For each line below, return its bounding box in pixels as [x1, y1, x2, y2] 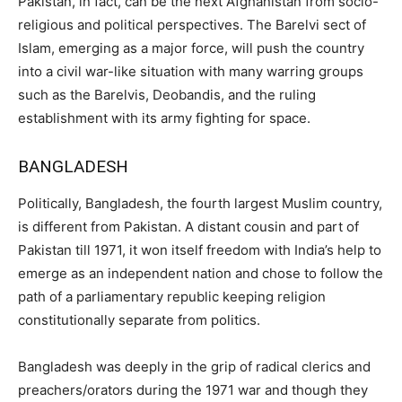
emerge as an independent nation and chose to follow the [18, 264, 383, 282]
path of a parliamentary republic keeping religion [18, 287, 326, 305]
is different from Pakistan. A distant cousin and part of [18, 217, 359, 235]
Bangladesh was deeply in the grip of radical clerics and [18, 357, 371, 375]
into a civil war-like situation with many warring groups [18, 62, 363, 80]
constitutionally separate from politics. [18, 310, 260, 328]
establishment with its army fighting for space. [18, 109, 310, 127]
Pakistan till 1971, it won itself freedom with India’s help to [18, 240, 381, 258]
